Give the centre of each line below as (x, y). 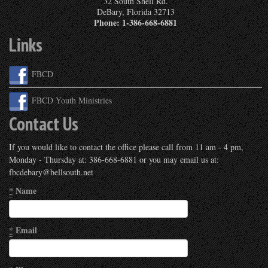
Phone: (108, 23)
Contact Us (44, 124)
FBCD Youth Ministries (72, 100)
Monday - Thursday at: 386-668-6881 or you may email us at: (114, 160)
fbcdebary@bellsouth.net (51, 172)
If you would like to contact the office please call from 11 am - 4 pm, (126, 147)
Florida (139, 12)
